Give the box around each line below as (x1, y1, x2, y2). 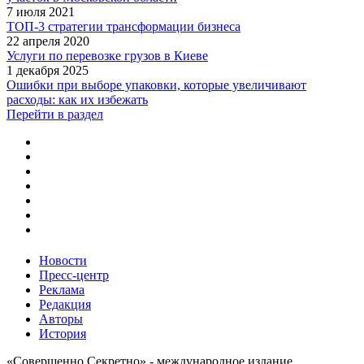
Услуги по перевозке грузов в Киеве (6, 48, 208, 63)
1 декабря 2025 (6, 63, 89, 77)
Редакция (39, 297, 91, 311)
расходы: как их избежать (6, 92, 148, 106)
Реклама (39, 282, 84, 297)
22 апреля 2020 (6, 33, 89, 48)
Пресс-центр (39, 267, 109, 282)
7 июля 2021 (6, 4, 75, 19)
